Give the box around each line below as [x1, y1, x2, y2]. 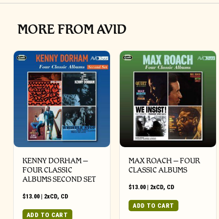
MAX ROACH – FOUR [129, 155, 200, 165]
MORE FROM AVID [18, 21, 127, 37]
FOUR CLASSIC [22, 165, 72, 175]
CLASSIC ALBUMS [129, 165, 188, 175]
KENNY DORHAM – [22, 155, 88, 165]
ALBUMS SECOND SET [22, 174, 96, 184]
